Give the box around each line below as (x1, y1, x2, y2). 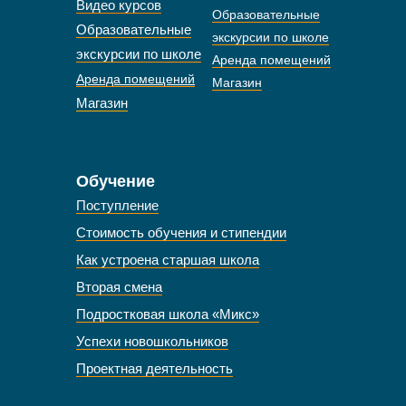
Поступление (76, 198, 159, 213)
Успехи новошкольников (76, 333, 228, 349)
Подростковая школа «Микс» (76, 306, 259, 322)
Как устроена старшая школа (76, 252, 259, 267)
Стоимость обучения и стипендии (76, 225, 286, 240)
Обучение (76, 172, 155, 190)
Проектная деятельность (76, 361, 233, 376)
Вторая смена (76, 279, 162, 295)
